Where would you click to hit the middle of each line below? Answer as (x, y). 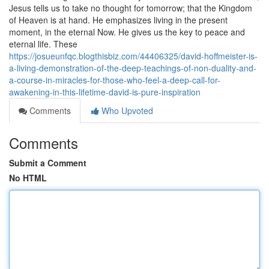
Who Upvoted (126, 110)
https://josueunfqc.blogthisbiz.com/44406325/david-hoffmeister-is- (133, 56)
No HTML (28, 178)
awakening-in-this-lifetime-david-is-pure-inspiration (105, 92)
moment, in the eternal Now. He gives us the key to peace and (127, 32)
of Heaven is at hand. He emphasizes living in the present (118, 20)
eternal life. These (43, 44)
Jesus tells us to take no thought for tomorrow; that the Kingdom (131, 8)
